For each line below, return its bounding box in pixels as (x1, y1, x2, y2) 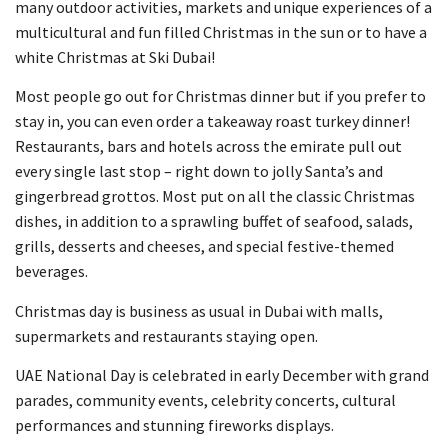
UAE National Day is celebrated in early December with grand (15, 364, 429, 385)
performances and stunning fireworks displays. (15, 414, 334, 435)
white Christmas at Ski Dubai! (15, 46, 215, 67)
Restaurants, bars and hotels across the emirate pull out (15, 136, 402, 157)
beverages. (15, 261, 88, 282)
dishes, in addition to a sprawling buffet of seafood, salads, (15, 211, 413, 232)
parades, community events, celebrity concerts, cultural (15, 389, 396, 410)
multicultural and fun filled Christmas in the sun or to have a (15, 21, 427, 42)
